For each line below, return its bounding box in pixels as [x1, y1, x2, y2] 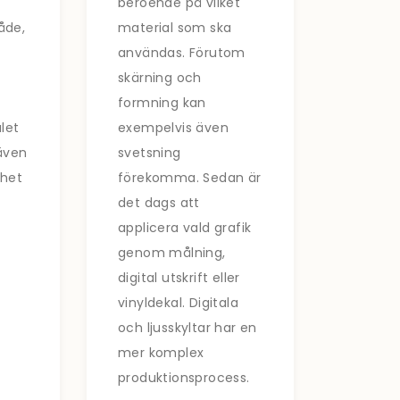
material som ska [117, 18, 232, 37]
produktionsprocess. [117, 368, 250, 387]
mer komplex [117, 343, 204, 362]
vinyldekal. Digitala [117, 293, 238, 312]
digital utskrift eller [117, 268, 240, 287]
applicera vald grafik [117, 218, 252, 237]
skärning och [117, 68, 202, 87]
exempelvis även [117, 118, 229, 137]
